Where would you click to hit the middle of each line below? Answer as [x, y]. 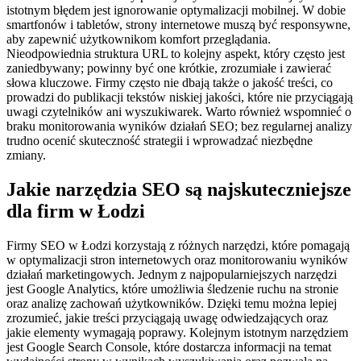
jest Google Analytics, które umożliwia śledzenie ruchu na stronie [172, 288]
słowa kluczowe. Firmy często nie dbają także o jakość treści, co [170, 83]
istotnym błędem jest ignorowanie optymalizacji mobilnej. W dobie [176, 10]
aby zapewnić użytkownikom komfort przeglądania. [139, 39]
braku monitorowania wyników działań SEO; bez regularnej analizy [179, 127]
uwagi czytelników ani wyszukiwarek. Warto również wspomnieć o [179, 112]
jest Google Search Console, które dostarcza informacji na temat [169, 346]
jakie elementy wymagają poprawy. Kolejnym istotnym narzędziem [177, 332]
